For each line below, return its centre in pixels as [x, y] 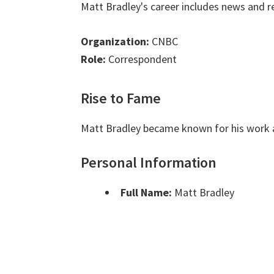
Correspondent [141, 59]
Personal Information [149, 163]
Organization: [115, 42]
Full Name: [146, 193]
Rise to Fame [121, 98]
